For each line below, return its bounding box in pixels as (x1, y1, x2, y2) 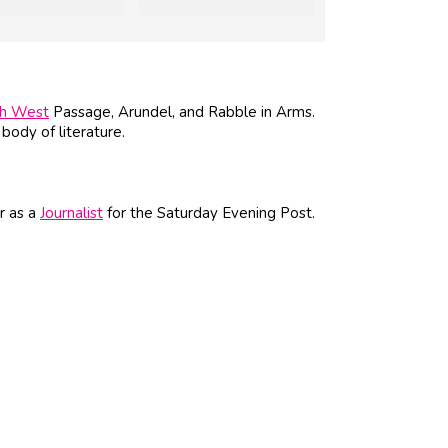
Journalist (40, 202, 103, 223)
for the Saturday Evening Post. (103, 202, 315, 223)
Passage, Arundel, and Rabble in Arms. (49, 102, 315, 123)
